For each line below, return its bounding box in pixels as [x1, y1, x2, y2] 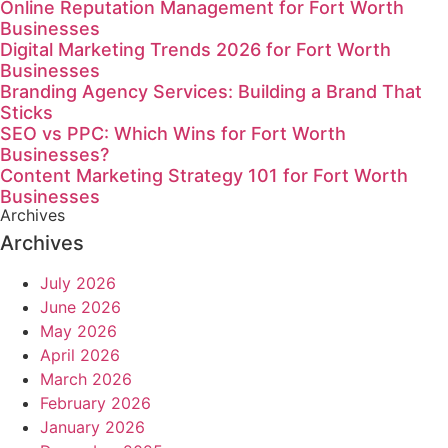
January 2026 [40, 416, 145, 437]
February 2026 [40, 392, 151, 413]
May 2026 [40, 320, 117, 341]
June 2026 [40, 296, 121, 317]
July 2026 [40, 272, 116, 293]
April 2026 [40, 344, 120, 365]
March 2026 [40, 368, 132, 389]
